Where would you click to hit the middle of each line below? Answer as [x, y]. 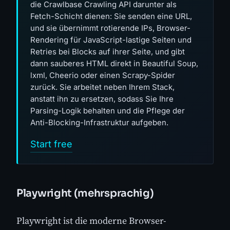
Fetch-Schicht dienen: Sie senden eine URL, [111, 16]
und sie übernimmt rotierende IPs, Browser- [110, 28]
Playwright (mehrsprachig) [85, 194]
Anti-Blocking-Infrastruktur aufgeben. [99, 123]
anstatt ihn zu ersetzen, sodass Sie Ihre [102, 99]
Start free [51, 144]
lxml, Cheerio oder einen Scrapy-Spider [103, 75]
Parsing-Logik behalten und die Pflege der [108, 111]
